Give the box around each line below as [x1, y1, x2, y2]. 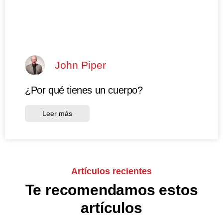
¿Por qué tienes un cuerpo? [25, 84, 143, 96]
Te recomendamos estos [25, 181, 198, 198]
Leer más [42, 109, 72, 117]
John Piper [55, 59, 106, 71]
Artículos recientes [71, 166, 152, 176]
